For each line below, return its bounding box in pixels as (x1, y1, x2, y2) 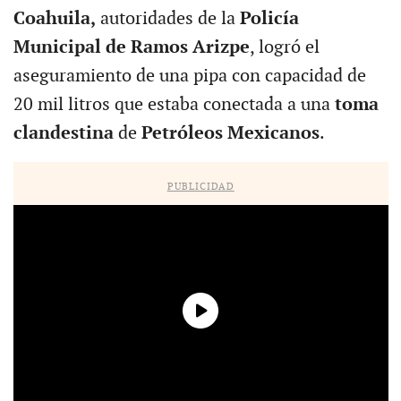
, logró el (249, 36, 320, 58)
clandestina (13, 122, 114, 144)
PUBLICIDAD (166, 180, 235, 192)
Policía (239, 7, 299, 30)
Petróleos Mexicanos (141, 122, 320, 144)
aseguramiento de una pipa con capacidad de (13, 64, 366, 87)
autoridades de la (95, 7, 240, 30)
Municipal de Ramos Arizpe (13, 36, 250, 58)
